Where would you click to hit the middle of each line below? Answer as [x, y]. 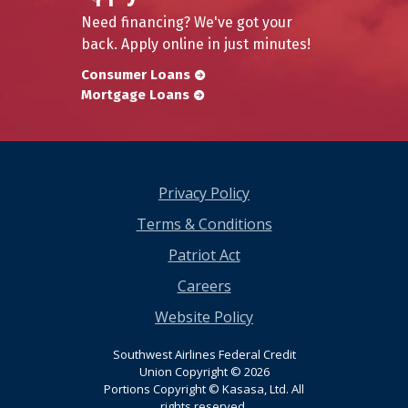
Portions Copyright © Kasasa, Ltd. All [204, 389]
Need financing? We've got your [187, 22]
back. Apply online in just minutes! [196, 44]
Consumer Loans [136, 75]
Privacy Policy [204, 193]
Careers [204, 286]
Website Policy [204, 317]
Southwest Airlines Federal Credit [204, 354]
